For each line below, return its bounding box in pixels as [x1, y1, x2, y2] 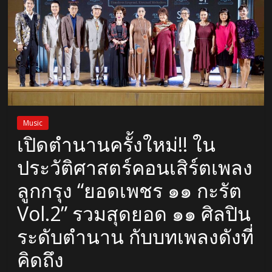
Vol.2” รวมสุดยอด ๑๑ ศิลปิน [17, 200, 251, 227]
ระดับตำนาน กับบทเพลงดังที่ [17, 223, 254, 250]
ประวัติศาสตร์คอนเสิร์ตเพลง [17, 154, 253, 181]
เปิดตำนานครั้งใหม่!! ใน [17, 131, 216, 158]
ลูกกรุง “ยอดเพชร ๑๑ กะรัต [17, 177, 242, 204]
